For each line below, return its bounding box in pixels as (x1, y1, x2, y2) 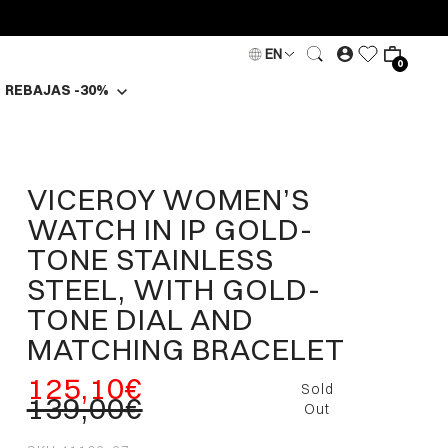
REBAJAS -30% (5, 81, 113, 100)
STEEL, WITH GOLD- (26, 270, 321, 308)
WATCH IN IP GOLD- (26, 210, 313, 248)
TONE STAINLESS (26, 240, 274, 278)
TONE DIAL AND (26, 300, 254, 338)
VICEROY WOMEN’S (26, 180, 310, 218)
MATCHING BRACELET (26, 330, 345, 368)
